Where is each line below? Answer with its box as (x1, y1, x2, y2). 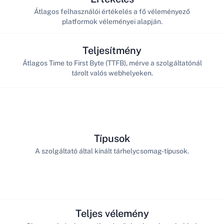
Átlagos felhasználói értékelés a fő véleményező (34, 7, 190, 15)
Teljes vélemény (75, 207, 149, 219)
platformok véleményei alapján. (61, 17, 162, 25)
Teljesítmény (82, 44, 141, 56)
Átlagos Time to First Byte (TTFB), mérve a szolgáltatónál (22, 58, 202, 67)
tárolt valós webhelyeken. (71, 68, 153, 77)
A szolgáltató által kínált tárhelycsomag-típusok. (35, 146, 189, 155)
